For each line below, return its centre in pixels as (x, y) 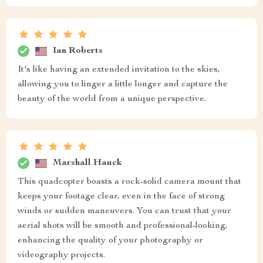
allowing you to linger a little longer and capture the (123, 85)
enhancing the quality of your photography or (110, 241)
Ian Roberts (78, 51)
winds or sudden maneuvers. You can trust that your (124, 212)
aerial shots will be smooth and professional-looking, (123, 226)
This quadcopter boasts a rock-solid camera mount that (129, 182)
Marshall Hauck (87, 163)
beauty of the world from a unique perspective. (112, 100)
